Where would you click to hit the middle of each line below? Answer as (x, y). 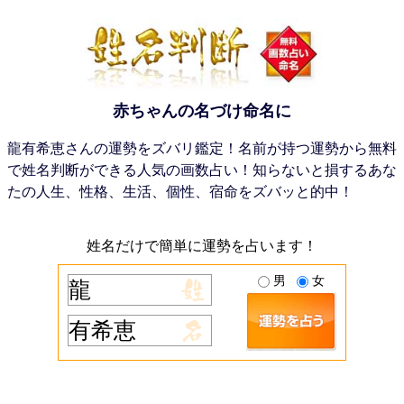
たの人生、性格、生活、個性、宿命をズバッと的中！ (180, 192)
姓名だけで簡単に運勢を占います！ (202, 246)
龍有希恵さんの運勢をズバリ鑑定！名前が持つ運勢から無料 (202, 148)
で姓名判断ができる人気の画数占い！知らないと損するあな (202, 170)
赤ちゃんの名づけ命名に (202, 111)
